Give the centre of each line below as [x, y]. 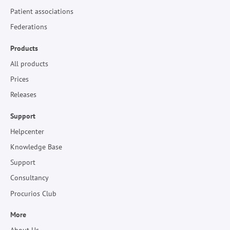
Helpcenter [27, 131]
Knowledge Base [36, 147]
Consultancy [30, 178]
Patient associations [42, 12]
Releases [23, 95]
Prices [20, 79]
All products [29, 63]
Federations [29, 27]
